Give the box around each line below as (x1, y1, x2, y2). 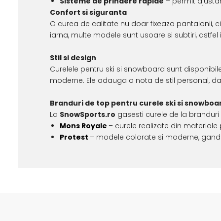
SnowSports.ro (59, 109, 115, 119)
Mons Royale (59, 120, 107, 131)
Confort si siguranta (49, 7, 127, 17)
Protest (59, 132, 88, 142)
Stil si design (49, 52, 96, 63)
